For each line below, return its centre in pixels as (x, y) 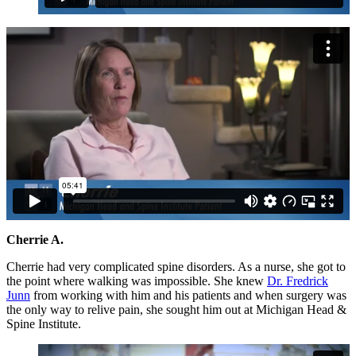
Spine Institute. (44, 323)
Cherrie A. (35, 239)
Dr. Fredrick (298, 281)
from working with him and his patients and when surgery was (188, 295)
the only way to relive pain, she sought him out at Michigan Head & (176, 309)
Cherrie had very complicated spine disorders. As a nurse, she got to (176, 266)
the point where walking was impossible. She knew (137, 281)
